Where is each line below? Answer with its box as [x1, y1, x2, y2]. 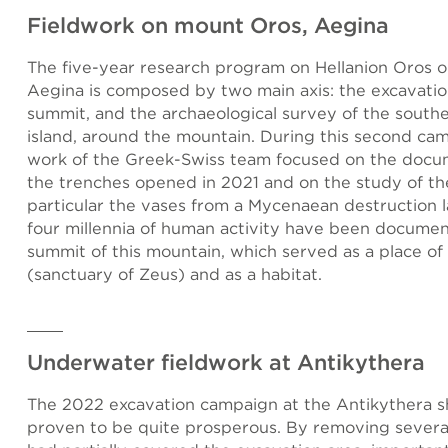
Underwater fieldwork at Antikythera [27, 349, 425, 376]
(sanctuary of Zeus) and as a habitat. [27, 264, 322, 285]
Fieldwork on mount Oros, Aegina [27, 12, 389, 39]
